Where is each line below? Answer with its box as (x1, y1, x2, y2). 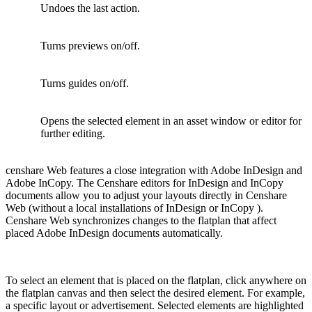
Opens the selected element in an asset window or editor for (40, 114, 302, 127)
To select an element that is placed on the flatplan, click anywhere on (6, 274, 306, 286)
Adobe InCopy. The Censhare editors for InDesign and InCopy (6, 176, 283, 189)
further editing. (40, 127, 105, 139)
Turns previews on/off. (40, 39, 151, 52)
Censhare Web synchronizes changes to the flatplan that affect (6, 214, 276, 226)
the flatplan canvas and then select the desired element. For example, (6, 286, 305, 299)
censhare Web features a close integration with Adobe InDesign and (6, 164, 302, 176)
